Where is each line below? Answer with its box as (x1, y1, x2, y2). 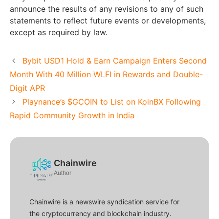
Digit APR (10, 83, 45, 93)
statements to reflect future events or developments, (10, 16, 206, 26)
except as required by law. (10, 27, 108, 38)
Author (54, 170, 71, 177)
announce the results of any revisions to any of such (10, 4, 203, 14)
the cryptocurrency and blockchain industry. (29, 209, 172, 218)
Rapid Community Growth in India (10, 110, 134, 121)
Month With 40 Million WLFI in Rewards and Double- (10, 69, 203, 80)
